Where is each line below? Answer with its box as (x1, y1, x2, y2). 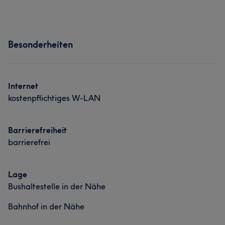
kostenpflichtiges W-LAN (8, 93, 100, 103)
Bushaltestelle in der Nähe (8, 181, 105, 191)
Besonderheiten (8, 39, 73, 50)
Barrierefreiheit (8, 125, 67, 135)
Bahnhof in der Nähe (8, 201, 84, 211)
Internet (8, 81, 38, 91)
